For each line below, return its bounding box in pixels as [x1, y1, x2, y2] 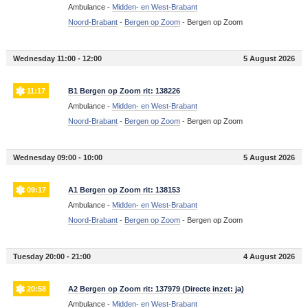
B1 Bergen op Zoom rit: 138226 [67, 87, 180, 96]
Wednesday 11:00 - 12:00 [12, 54, 102, 63]
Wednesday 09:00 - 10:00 [12, 153, 102, 162]
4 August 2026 [243, 252, 296, 261]
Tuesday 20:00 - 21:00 [12, 252, 91, 261]
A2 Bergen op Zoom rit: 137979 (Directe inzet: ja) [67, 285, 244, 294]
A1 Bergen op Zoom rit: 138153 [67, 186, 180, 195]
